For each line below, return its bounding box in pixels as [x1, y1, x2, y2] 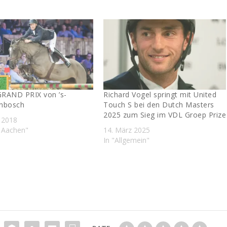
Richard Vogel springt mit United [103, 89, 217, 99]
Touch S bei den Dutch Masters [103, 99, 214, 109]
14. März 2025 [103, 125, 150, 135]
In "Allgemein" [103, 135, 150, 145]
